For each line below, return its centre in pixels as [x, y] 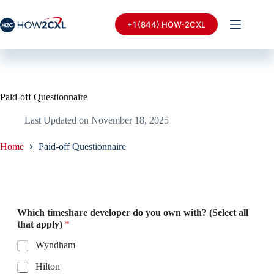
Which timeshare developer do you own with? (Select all [132, 213]
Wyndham [55, 245]
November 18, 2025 [130, 120]
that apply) [41, 224]
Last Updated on [57, 120]
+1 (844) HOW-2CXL [167, 24]
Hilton [47, 267]
